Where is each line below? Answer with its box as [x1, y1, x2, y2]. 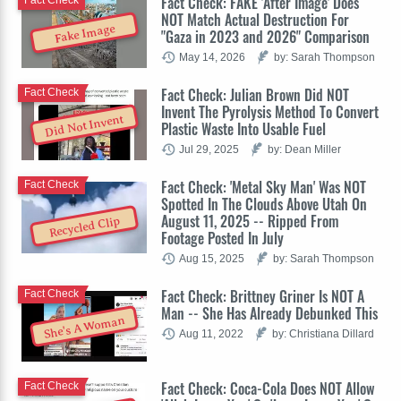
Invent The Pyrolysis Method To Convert [161, 100, 379, 123]
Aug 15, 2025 [179, 252, 244, 264]
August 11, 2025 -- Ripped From [161, 209, 338, 232]
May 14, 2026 [179, 50, 245, 63]
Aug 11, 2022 [179, 327, 243, 339]
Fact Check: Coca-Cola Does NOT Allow [161, 377, 374, 399]
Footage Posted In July [161, 226, 284, 249]
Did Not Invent [44, 112, 125, 140]
